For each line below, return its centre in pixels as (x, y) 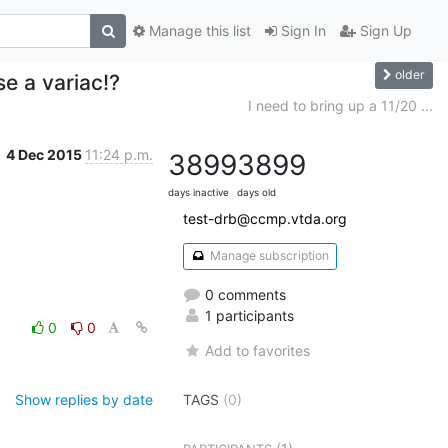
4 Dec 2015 (45, 154)
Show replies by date (84, 399)
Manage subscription (267, 255)
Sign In (301, 31)
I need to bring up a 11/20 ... (340, 105)
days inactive (198, 192)
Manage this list (198, 31)
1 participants (247, 315)
